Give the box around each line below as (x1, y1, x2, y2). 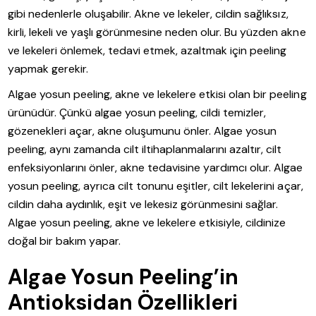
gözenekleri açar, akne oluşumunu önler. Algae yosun (8, 123, 277, 139)
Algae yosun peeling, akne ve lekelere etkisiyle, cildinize (8, 215, 286, 231)
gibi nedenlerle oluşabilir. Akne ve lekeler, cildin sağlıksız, (8, 6, 288, 22)
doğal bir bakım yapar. (8, 233, 121, 249)
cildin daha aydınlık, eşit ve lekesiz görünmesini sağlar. (8, 197, 279, 212)
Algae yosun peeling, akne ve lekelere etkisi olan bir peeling (8, 87, 307, 102)
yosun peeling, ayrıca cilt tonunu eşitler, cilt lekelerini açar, (8, 178, 303, 194)
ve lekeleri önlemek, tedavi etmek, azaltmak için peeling (8, 43, 287, 59)
